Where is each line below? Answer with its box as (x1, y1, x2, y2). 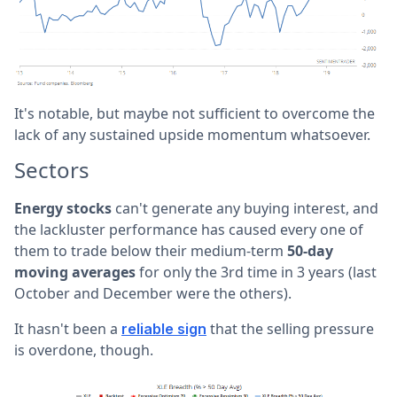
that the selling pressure (206, 318, 374, 339)
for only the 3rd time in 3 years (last (136, 261, 377, 282)
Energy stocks (14, 198, 112, 218)
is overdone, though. (14, 339, 153, 360)
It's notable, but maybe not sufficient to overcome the (14, 103, 375, 123)
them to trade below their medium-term (14, 240, 287, 261)
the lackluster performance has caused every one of (14, 219, 363, 239)
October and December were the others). (14, 283, 292, 303)
